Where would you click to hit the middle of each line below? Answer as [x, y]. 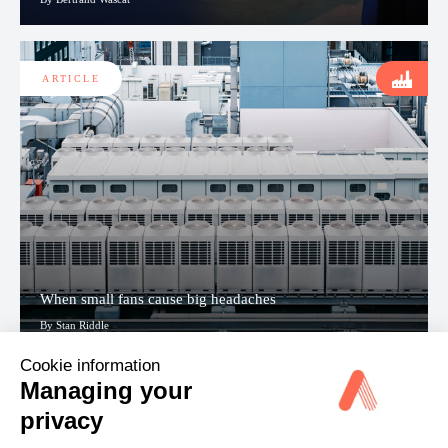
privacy [61, 420]
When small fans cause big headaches [158, 299]
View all [251, 396]
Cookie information [90, 365]
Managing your [106, 390]
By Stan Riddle [74, 325]
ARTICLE [71, 79]
